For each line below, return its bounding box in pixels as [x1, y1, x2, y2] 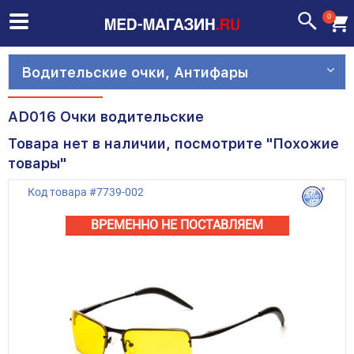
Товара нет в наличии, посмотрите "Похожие [8, 135, 339, 152]
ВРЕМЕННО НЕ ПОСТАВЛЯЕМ [91, 217, 263, 232]
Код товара [28, 186, 87, 198]
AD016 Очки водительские [8, 108, 204, 125]
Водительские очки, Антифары [21, 64, 248, 81]
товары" [8, 155, 66, 171]
